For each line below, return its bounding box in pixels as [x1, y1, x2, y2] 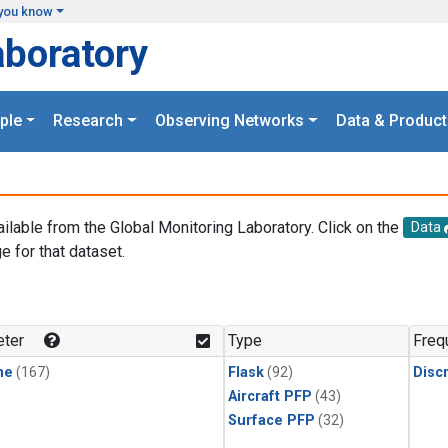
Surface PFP [228, 412, 315, 430]
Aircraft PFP [228, 388, 312, 406]
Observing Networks [155, 111, 304, 131]
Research [53, 111, 124, 131]
